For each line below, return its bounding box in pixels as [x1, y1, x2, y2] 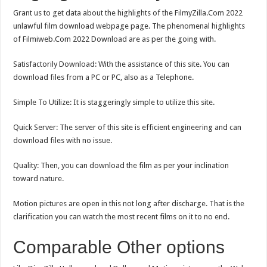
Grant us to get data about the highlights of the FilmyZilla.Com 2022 [13, 8, 243, 17]
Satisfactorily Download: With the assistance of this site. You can [13, 59, 230, 69]
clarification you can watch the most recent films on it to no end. [13, 212, 230, 221]
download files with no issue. [13, 135, 113, 145]
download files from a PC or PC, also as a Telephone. [13, 72, 194, 82]
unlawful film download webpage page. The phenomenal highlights [13, 21, 246, 30]
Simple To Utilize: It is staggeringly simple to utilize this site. [13, 97, 215, 107]
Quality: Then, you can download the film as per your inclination [13, 160, 229, 170]
